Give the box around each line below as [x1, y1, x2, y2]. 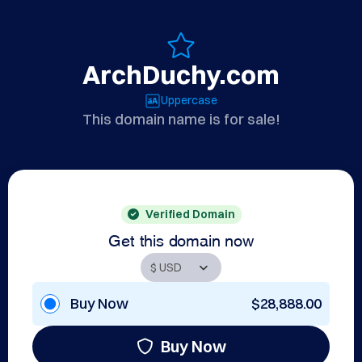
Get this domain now [108, 234, 254, 242]
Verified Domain [145, 207, 235, 221]
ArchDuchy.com [82, 59, 280, 90]
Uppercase [161, 93, 217, 107]
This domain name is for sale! [82, 110, 280, 128]
